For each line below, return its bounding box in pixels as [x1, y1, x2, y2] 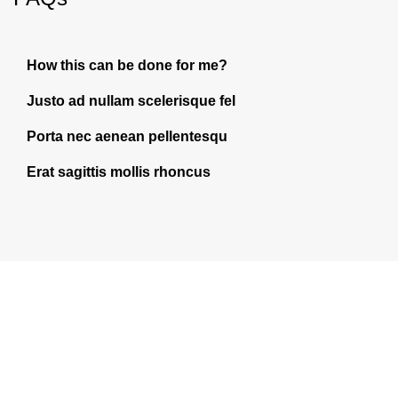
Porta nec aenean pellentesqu [27, 129, 227, 144]
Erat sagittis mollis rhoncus [27, 164, 211, 179]
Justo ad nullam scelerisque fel [27, 93, 235, 108]
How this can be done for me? [27, 58, 227, 73]
